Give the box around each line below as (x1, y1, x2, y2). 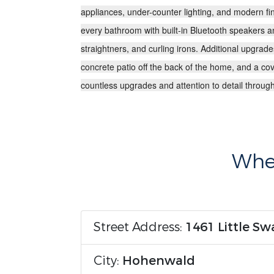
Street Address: (94, 219, 185, 235)
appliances (81, 6, 122, 18)
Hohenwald (122, 253, 195, 269)
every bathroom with (81, 24, 162, 36)
